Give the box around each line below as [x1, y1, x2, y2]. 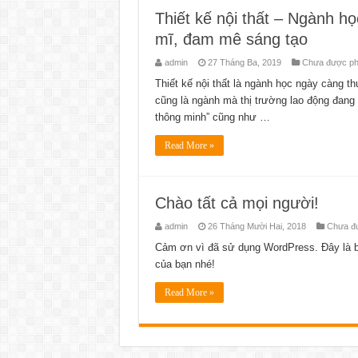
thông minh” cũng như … [154, 110, 270, 123]
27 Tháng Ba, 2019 [207, 57, 281, 67]
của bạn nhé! [154, 257, 215, 270]
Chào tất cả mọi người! [154, 193, 319, 212]
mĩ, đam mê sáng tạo [154, 30, 308, 48]
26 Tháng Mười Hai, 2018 [207, 221, 306, 231]
